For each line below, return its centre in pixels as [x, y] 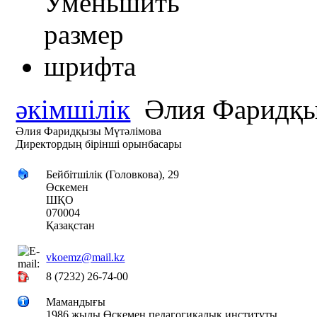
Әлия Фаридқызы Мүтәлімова [89, 132]
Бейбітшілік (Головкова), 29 [113, 175]
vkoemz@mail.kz [86, 258]
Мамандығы [76, 302]
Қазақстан [71, 226]
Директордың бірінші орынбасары [99, 144]
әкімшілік [73, 110]
